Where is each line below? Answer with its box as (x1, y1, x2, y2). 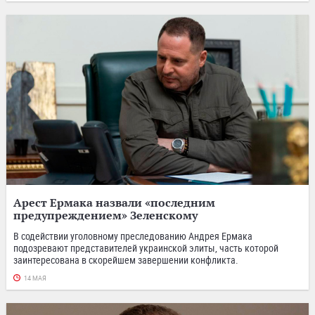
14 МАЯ (24, 274, 46, 282)
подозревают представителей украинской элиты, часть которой (13, 240, 278, 255)
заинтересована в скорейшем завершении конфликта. (13, 252, 238, 266)
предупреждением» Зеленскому (13, 207, 198, 222)
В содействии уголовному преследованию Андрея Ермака (13, 229, 252, 243)
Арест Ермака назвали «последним (13, 195, 215, 210)
